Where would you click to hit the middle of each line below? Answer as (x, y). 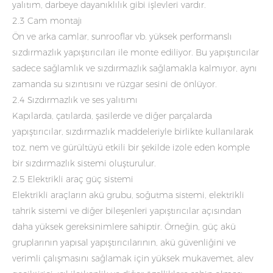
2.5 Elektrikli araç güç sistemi (73, 179)
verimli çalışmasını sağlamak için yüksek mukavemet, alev (133, 258)
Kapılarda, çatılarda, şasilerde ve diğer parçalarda (112, 115)
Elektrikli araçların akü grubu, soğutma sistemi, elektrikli (128, 195)
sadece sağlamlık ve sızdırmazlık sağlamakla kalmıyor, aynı (135, 68)
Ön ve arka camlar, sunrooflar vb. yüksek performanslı (122, 36)
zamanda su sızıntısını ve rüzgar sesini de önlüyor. (115, 84)
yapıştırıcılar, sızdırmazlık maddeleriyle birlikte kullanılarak (133, 131)
